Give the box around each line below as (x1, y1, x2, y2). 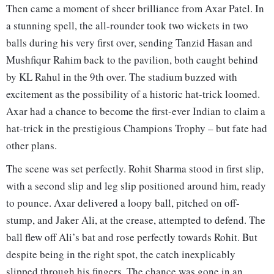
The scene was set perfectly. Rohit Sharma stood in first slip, (6, 161, 264, 176)
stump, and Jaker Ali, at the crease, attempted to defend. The (6, 213, 265, 228)
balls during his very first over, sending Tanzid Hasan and (6, 35, 253, 50)
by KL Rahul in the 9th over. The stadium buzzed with (6, 70, 237, 84)
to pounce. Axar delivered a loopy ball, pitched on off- (6, 196, 240, 210)
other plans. (6, 138, 57, 153)
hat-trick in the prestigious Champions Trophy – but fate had (6, 121, 267, 136)
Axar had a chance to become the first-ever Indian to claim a (6, 104, 265, 119)
